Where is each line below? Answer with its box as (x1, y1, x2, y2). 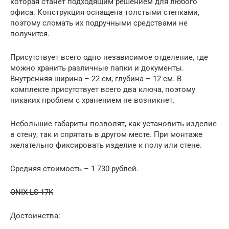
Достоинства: (10, 211, 60, 220)
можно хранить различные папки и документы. (10, 63, 184, 73)
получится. (10, 29, 50, 38)
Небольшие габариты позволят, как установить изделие (10, 119, 217, 128)
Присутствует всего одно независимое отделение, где (10, 53, 208, 62)
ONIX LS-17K (10, 188, 53, 197)
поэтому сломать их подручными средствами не (10, 18, 188, 28)
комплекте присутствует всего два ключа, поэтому (10, 85, 195, 94)
